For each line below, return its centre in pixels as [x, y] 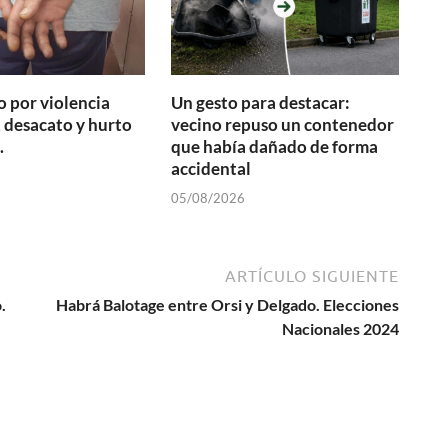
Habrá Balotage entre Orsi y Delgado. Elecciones [227, 304]
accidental [211, 169]
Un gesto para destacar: [261, 103]
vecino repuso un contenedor [283, 125]
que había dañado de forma [275, 147]
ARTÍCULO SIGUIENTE [312, 275]
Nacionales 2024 [340, 328]
